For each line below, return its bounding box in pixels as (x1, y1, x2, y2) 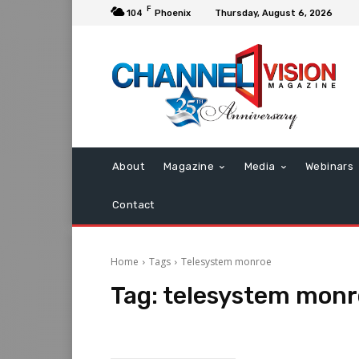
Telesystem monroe (181, 255, 272, 269)
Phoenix (155, 7, 191, 18)
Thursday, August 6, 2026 (215, 7, 333, 18)
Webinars (305, 160, 354, 173)
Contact (112, 199, 155, 212)
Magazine (163, 160, 215, 173)
